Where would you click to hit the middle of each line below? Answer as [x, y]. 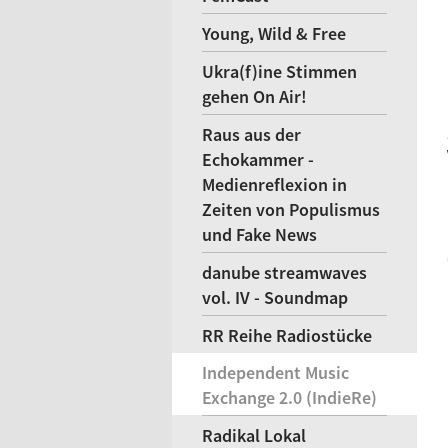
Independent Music [275, 372]
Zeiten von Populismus [291, 209]
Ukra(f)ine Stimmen [279, 71]
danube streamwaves [284, 272]
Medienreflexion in [274, 184]
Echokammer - [258, 159]
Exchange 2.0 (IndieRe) [289, 397]
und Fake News [259, 234]
